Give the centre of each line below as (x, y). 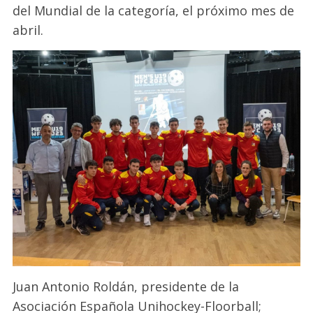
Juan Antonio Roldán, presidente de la (126, 286)
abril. (28, 30)
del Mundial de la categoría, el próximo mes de (154, 11)
